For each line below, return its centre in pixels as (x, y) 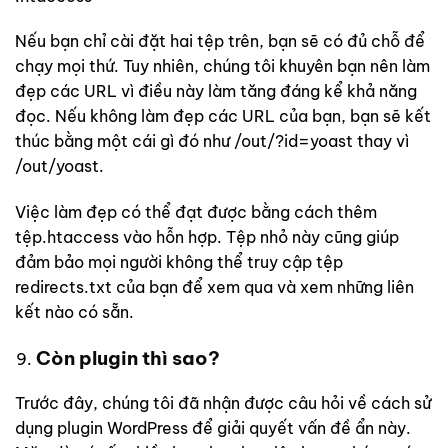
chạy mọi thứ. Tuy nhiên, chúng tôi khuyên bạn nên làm (222, 66)
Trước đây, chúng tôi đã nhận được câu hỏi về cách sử (223, 402)
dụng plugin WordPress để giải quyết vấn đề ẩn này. (213, 427)
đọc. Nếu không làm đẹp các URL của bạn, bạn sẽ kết (223, 116)
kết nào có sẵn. (74, 312)
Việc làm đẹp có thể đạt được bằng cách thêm (196, 212)
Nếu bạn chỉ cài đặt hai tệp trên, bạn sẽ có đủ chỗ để (220, 41)
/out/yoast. (59, 166)
